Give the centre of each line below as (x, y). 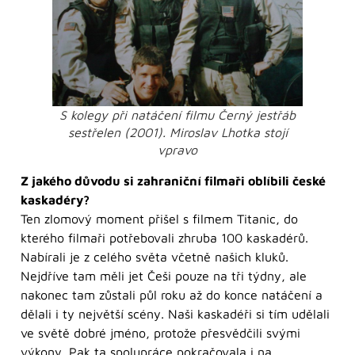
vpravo (177, 149)
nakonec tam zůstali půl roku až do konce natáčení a (172, 294)
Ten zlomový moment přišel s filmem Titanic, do (159, 218)
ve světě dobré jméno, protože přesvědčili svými (160, 332)
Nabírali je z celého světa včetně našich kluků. (155, 256)
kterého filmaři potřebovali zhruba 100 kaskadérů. (164, 237)
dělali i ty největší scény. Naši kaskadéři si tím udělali (175, 313)
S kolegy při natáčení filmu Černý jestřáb (177, 115)
